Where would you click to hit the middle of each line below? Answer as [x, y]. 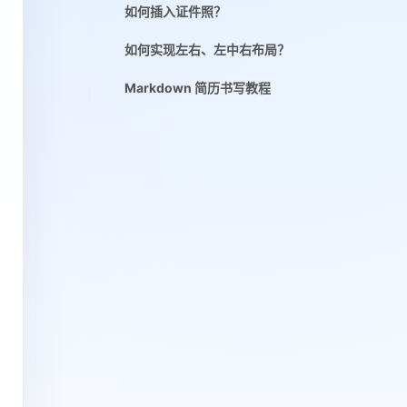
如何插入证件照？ [175, 11]
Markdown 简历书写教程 [198, 88]
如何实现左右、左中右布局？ [207, 50]
